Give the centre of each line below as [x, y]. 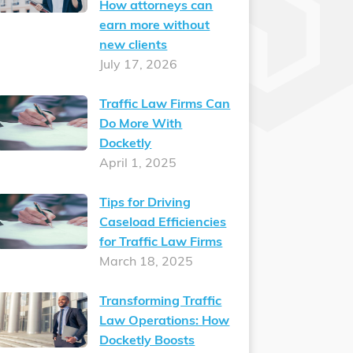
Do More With [141, 125]
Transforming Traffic [161, 302]
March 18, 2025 [147, 263]
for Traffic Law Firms [161, 243]
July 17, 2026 [139, 66]
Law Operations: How [165, 322]
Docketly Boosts [147, 342]
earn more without [155, 26]
